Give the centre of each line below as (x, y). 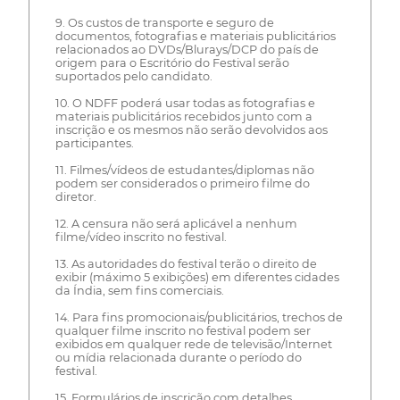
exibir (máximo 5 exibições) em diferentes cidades (197, 278)
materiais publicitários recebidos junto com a (183, 117)
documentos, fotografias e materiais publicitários (195, 37)
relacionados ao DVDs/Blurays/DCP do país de (187, 50)
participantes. (94, 144)
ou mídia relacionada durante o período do (178, 358)
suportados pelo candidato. (133, 77)
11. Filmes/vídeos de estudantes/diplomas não (184, 171)
